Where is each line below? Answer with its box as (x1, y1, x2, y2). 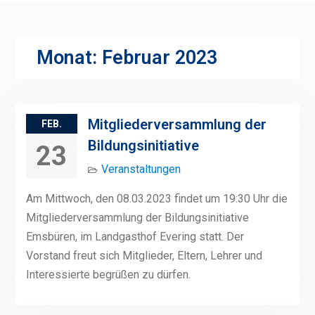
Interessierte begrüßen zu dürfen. (25, 268, 191, 282)
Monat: (36, 46, 102, 70)
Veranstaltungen (101, 162, 181, 176)
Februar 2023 (101, 46, 217, 70)
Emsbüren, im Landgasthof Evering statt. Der (25, 230, 244, 244)
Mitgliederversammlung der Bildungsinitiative (25, 211, 249, 225)
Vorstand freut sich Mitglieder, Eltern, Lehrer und (25, 249, 262, 263)
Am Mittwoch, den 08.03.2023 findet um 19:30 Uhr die (25, 192, 288, 206)
